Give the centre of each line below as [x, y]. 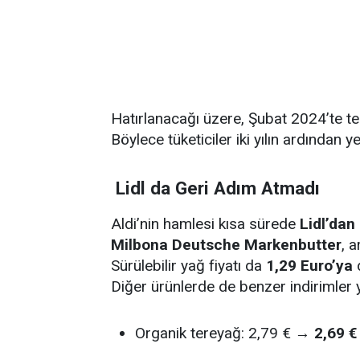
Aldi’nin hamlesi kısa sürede [205, 224]
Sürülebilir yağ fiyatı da [188, 266]
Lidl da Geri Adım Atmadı [218, 188]
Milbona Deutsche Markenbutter [226, 245]
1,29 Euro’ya [309, 266]
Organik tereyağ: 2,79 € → [225, 333]
